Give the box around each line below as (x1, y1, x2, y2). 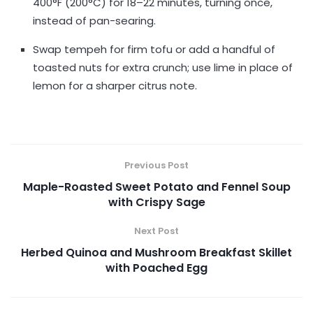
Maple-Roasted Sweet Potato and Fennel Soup (22, 178, 291, 195)
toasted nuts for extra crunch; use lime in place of (33, 59, 293, 75)
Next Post (134, 224, 179, 238)
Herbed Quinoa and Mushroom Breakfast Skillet (21, 244, 292, 261)
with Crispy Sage (108, 194, 205, 210)
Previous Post (124, 158, 189, 172)
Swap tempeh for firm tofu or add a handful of (33, 41, 276, 57)
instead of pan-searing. (33, 13, 156, 28)
